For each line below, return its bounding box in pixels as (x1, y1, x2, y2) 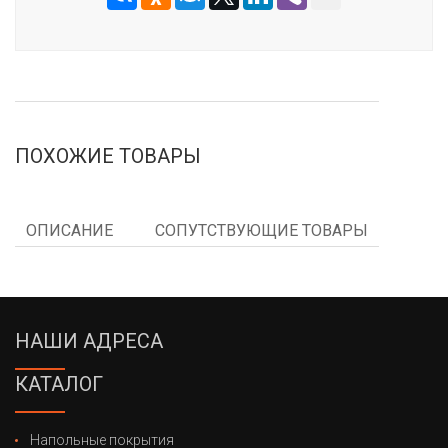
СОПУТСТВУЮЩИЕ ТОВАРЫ (155, 221, 368, 240)
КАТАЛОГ (15, 372, 103, 396)
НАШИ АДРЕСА (15, 329, 163, 353)
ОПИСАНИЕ (26, 221, 113, 240)
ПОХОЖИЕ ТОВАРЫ (15, 144, 201, 168)
